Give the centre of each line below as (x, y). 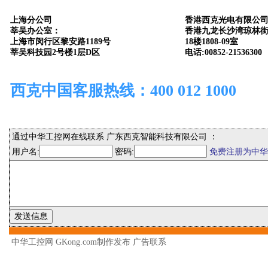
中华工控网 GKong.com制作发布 (72, 242)
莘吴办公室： (35, 31)
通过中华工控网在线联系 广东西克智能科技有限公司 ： (115, 137)
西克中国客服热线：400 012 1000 (123, 91)
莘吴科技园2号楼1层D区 (55, 52)
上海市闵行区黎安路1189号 (60, 42)
